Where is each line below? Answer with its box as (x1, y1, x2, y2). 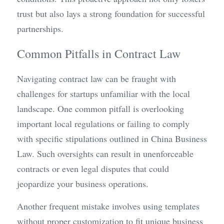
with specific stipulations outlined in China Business (17, 132, 207, 144)
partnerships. (17, 22, 63, 34)
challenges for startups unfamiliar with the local (17, 87, 190, 99)
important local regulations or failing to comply (17, 117, 189, 129)
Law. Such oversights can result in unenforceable (17, 147, 193, 159)
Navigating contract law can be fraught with (17, 72, 176, 84)
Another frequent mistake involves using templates (17, 199, 199, 212)
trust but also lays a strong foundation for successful (17, 7, 205, 19)
